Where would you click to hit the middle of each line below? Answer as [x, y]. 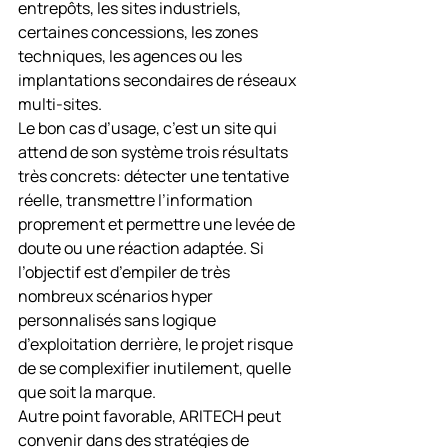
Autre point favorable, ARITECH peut [151, 416]
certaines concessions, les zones [139, 32]
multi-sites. [60, 104]
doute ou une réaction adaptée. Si [142, 248]
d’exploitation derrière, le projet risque [157, 344]
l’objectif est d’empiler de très [125, 272]
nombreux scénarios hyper [117, 296]
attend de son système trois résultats [154, 152]
